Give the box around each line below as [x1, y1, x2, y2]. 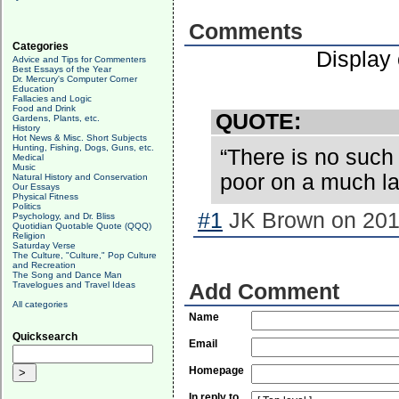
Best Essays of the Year [12, 64, 111, 74]
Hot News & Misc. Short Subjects [12, 133, 147, 142]
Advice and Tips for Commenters [12, 54, 146, 64]
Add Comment [189, 280, 339, 304]
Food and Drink [12, 103, 76, 113]
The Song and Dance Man [12, 270, 122, 280]
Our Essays [12, 182, 60, 191]
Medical [12, 152, 44, 162]
